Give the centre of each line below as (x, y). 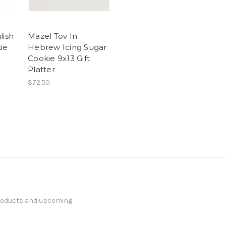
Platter (41, 69)
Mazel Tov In (52, 36)
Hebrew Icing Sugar (67, 47)
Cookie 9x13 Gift (59, 58)
